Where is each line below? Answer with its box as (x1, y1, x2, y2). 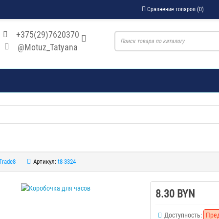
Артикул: (33, 157, 56, 165)
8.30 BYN (155, 187, 196, 200)
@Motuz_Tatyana (17, 42, 78, 52)
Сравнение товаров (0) (147, 5, 204, 13)
